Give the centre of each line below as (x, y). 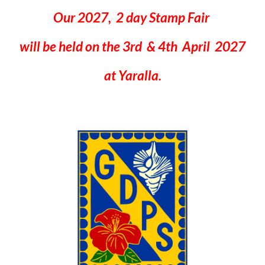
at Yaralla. (132, 75)
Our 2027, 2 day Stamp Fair (132, 17)
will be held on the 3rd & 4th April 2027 (132, 46)
